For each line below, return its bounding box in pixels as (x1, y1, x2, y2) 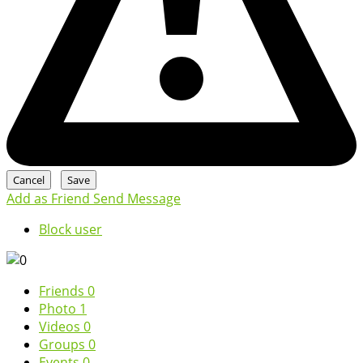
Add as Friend (6, 189, 93, 207)
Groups (39, 335, 88, 353)
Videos (39, 317, 83, 335)
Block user (39, 220, 102, 238)
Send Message (93, 189, 181, 207)
